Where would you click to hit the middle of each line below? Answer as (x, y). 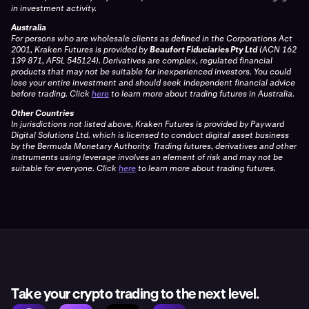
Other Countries (42, 113)
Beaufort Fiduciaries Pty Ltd (203, 49)
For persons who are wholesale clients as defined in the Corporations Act (152, 38)
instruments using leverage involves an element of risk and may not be (147, 157)
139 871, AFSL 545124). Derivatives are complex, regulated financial (142, 60)
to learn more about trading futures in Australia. (202, 93)
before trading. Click (51, 93)
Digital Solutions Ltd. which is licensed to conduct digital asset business (150, 135)
